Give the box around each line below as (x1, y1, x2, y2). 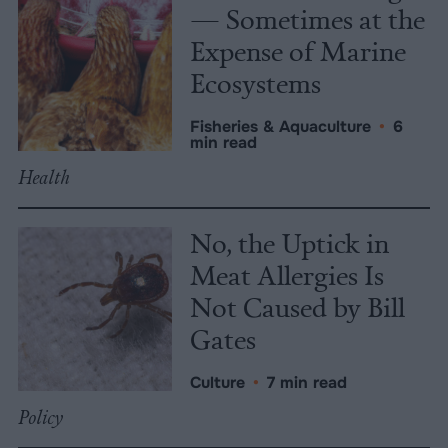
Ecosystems (190, 64, 321, 102)
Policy (18, 405, 63, 431)
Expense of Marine (190, 32, 406, 70)
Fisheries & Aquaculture (190, 116, 371, 138)
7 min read (267, 372, 347, 394)
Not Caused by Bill (190, 288, 405, 326)
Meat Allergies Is (190, 256, 384, 294)
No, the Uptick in (190, 224, 389, 262)
